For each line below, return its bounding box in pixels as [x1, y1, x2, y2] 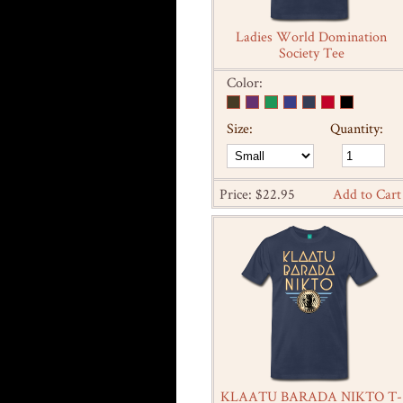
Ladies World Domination [236, 27, 387, 47]
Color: [226, 73, 263, 93]
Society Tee [278, 43, 345, 63]
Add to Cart [333, 184, 401, 204]
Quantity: [329, 119, 383, 139]
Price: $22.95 [219, 184, 295, 204]
